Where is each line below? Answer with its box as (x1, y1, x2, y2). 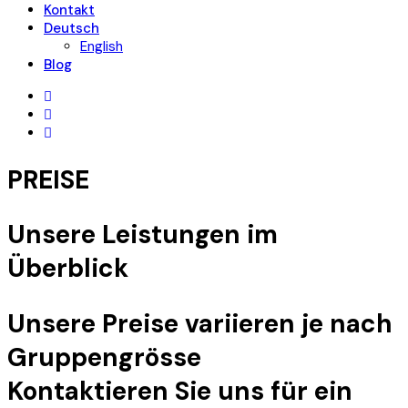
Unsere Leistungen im (7, 218, 278, 252)
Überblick (7, 251, 128, 286)
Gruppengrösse (7, 340, 201, 374)
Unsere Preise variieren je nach (7, 306, 393, 341)
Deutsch (44, 19, 99, 37)
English (80, 37, 123, 56)
